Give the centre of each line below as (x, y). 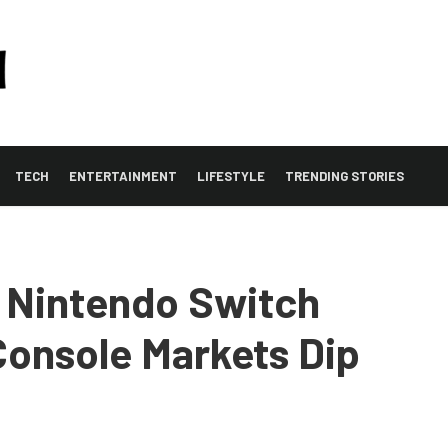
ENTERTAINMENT (123, 175)
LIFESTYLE (231, 175)
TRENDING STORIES (344, 175)
